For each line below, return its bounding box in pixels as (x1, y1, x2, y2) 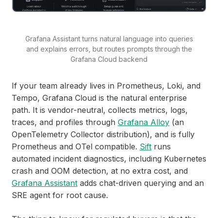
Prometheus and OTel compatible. (12, 141, 140, 151)
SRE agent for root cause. (12, 190, 108, 200)
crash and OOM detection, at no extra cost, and (12, 165, 188, 176)
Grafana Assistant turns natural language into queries (25, 34, 193, 43)
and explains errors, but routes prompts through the (26, 44, 192, 53)
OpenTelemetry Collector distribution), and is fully (12, 129, 195, 139)
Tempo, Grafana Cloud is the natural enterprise (12, 92, 187, 103)
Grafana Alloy (118, 117, 169, 127)
